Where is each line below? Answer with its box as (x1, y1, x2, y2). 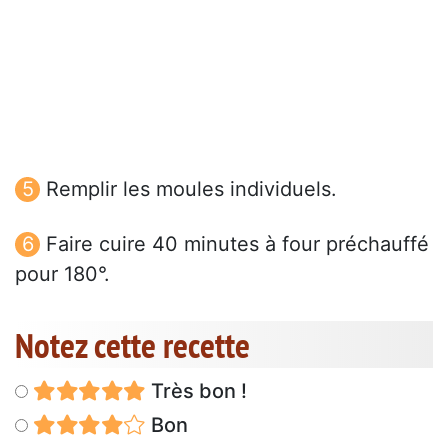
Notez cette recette (15, 322, 250, 369)
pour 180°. (15, 262, 110, 287)
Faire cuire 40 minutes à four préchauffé (46, 232, 429, 257)
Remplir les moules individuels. (46, 177, 337, 202)
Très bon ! (145, 379, 247, 404)
